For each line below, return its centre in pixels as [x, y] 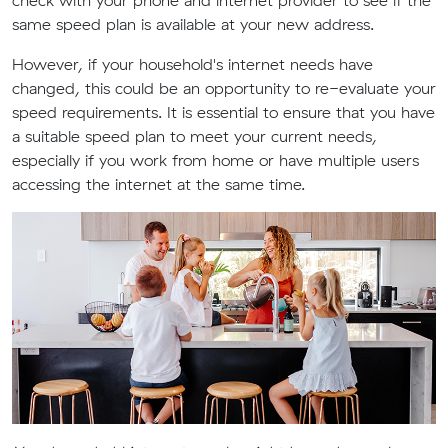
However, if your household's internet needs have [192, 64]
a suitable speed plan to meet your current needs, [194, 136]
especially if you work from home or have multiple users [215, 160]
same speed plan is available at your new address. [193, 24]
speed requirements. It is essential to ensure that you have [223, 112]
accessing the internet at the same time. [158, 184]
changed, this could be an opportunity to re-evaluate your [224, 88]
